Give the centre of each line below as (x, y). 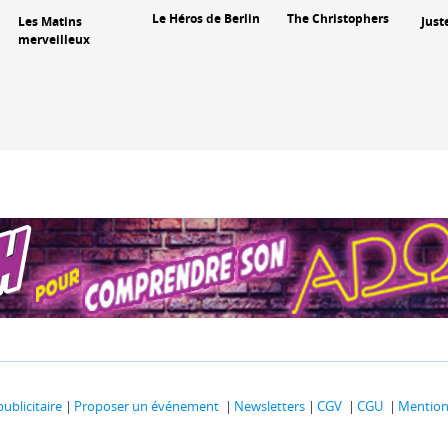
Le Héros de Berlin (206, 18)
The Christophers (337, 18)
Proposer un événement (146, 406)
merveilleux (53, 39)
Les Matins (49, 21)
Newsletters (269, 406)
